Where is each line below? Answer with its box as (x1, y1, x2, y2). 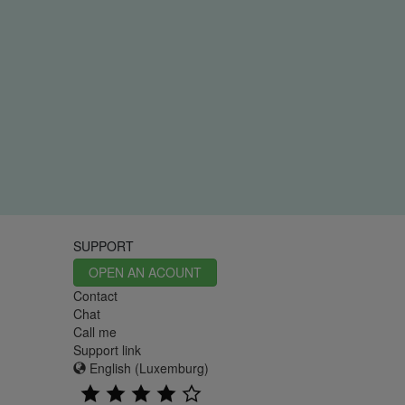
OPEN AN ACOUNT (88, 263, 202, 282)
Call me (72, 323, 117, 342)
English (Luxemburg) (85, 359, 209, 378)
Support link (72, 341, 141, 360)
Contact (72, 287, 118, 306)
